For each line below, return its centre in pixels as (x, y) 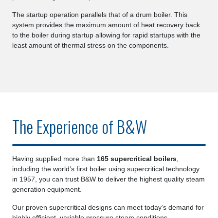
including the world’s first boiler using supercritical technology (106, 169)
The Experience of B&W (80, 126)
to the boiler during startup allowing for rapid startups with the (106, 35)
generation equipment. (47, 189)
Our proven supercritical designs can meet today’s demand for (108, 207)
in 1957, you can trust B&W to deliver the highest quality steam (109, 179)
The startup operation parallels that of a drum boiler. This (100, 15)
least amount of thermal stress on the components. (91, 45)
